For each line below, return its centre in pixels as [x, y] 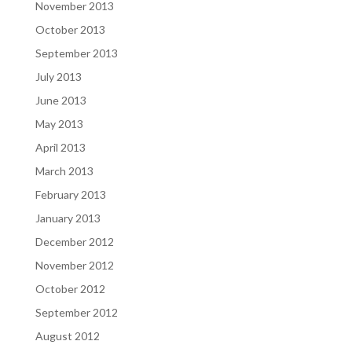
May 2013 [59, 123]
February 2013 [70, 194]
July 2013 [58, 76]
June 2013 [60, 100]
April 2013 [60, 147]
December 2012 [74, 241]
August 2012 [67, 335]
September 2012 [76, 312]
